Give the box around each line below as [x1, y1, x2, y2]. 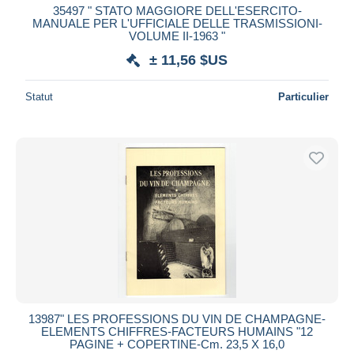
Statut [25, 90, 53, 103]
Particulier [278, 90, 329, 103]
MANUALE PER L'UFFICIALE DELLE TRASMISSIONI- [32, 16, 322, 30]
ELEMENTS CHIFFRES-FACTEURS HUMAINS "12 [41, 324, 313, 338]
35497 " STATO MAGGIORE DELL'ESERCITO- [52, 3, 302, 17]
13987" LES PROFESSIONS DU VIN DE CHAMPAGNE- [28, 311, 326, 326]
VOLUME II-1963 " [129, 28, 225, 43]
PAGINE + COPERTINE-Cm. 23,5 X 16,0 [70, 337, 284, 351]
